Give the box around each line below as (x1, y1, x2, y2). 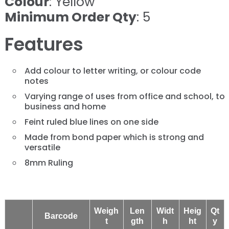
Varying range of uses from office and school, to (24, 90, 225, 102)
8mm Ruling (24, 156, 73, 169)
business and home (24, 100, 106, 112)
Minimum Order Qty (4, 8, 136, 26)
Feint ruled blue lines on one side (24, 116, 158, 128)
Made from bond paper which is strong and (24, 131, 204, 143)
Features (4, 31, 83, 57)
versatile (24, 141, 60, 153)
